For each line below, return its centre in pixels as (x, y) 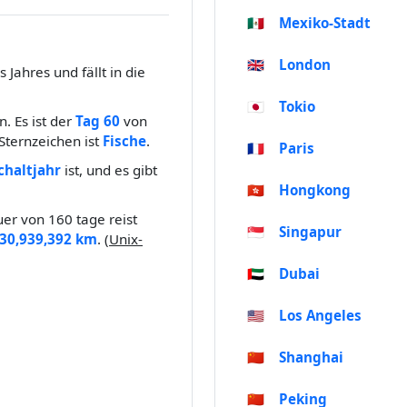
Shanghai (311, 357)
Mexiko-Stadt (325, 23)
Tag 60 (98, 121)
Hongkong (315, 190)
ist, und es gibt (109, 170)
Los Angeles (320, 316)
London (305, 65)
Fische (124, 141)
